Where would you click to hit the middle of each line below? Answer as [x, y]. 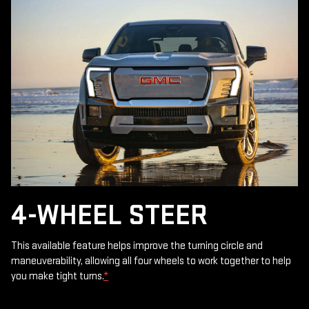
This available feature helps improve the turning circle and [137, 246]
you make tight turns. [57, 277]
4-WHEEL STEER [109, 216]
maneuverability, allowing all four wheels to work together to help [151, 261]
